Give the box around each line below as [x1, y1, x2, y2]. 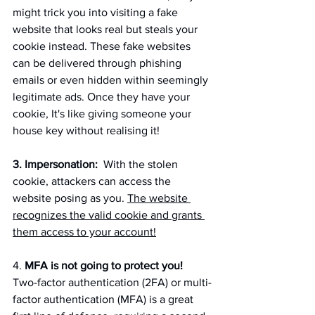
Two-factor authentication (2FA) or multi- [13, 276, 212, 288]
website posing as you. [13, 191, 127, 204]
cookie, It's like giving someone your [13, 107, 194, 120]
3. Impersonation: [13, 157, 98, 170]
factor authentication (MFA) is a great [13, 292, 196, 305]
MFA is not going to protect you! [25, 259, 183, 271]
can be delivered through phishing [13, 56, 184, 69]
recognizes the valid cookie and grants [13, 208, 205, 221]
